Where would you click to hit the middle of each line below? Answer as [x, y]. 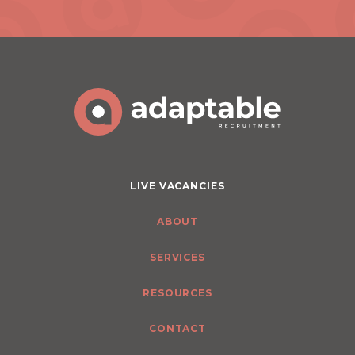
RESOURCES [177, 293]
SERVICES [177, 258]
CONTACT [177, 329]
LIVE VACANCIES [177, 186]
